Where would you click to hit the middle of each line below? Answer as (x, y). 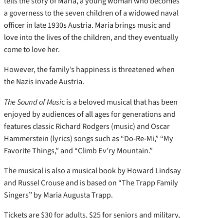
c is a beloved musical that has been (119, 102)
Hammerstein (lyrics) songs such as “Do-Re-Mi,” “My (89, 138)
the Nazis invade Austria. (44, 82)
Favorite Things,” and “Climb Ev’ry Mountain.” (79, 150)
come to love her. (33, 50)
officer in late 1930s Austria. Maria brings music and (87, 25)
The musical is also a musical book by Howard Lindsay (92, 170)
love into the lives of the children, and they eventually (91, 37)
